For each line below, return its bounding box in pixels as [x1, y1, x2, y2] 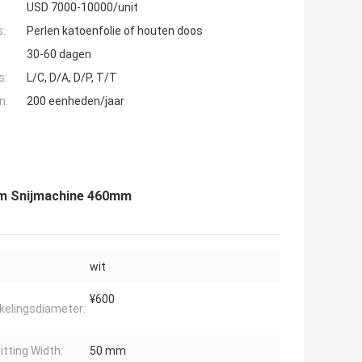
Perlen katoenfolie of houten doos [27, 24, 203, 38]
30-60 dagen [27, 48, 91, 61]
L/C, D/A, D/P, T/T [27, 71, 117, 85]
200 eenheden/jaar [27, 95, 124, 108]
